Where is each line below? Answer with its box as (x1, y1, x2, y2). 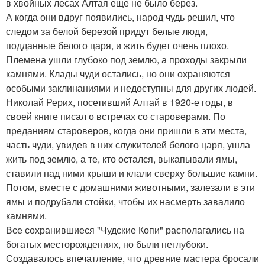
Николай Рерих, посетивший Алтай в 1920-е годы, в (6, 95, 233, 109)
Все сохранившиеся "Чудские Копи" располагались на (6, 223, 244, 237)
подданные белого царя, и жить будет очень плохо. (6, 38, 229, 52)
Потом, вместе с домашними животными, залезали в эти (6, 180, 255, 194)
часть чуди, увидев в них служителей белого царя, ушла (6, 138, 250, 151)
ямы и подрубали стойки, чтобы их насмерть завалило (6, 195, 245, 208)
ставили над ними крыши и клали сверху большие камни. (6, 166, 257, 180)
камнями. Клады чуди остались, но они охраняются (6, 67, 230, 80)
